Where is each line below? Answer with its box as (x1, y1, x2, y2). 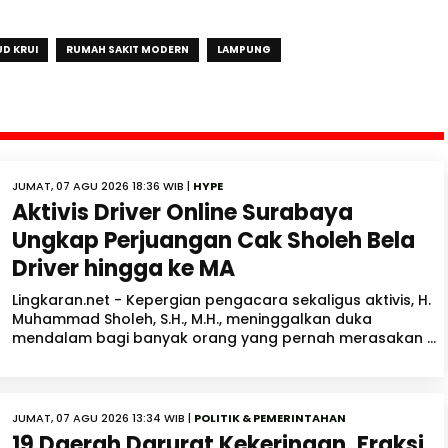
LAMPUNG (217, 42, 271, 58)
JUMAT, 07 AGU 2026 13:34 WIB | (12, 410, 194, 427)
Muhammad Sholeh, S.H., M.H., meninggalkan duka (12, 309, 372, 330)
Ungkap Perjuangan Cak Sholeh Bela (12, 225, 415, 257)
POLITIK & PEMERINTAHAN (194, 410, 346, 427)
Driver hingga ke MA (12, 253, 235, 285)
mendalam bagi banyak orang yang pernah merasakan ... (12, 328, 436, 349)
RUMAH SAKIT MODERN (66, 42, 189, 58)
